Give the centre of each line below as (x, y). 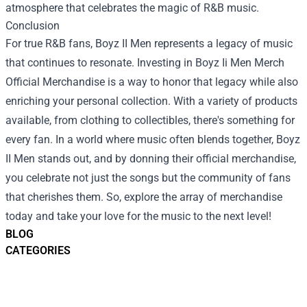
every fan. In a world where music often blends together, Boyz (153, 139)
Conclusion (33, 25)
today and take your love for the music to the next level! (138, 216)
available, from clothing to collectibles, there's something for (150, 120)
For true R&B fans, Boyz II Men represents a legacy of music (149, 43)
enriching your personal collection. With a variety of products (151, 101)
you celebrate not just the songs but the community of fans (148, 177)
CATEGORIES (38, 250)
